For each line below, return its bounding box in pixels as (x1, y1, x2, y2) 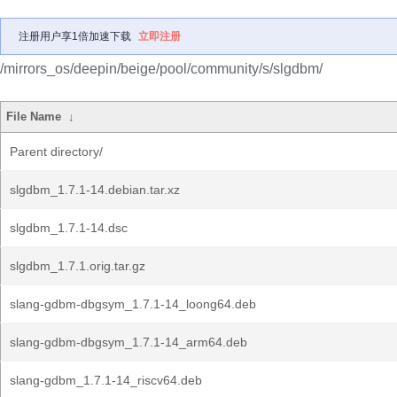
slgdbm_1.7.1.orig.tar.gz (10, 259, 145, 273)
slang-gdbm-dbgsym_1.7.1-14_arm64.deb (10, 335, 247, 349)
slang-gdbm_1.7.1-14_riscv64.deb (10, 373, 202, 387)
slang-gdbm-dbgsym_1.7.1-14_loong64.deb (10, 297, 256, 311)
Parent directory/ (10, 144, 103, 159)
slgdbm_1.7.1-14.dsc (10, 221, 128, 235)
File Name (6, 110, 62, 123)
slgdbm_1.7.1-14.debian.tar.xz (10, 183, 180, 197)
